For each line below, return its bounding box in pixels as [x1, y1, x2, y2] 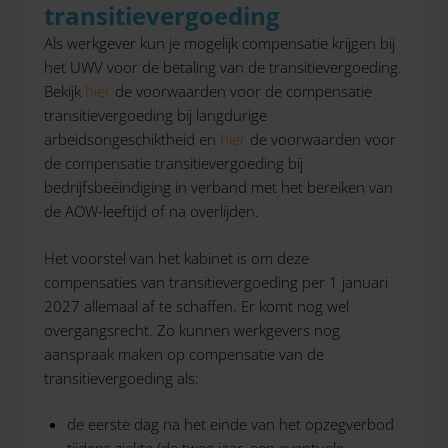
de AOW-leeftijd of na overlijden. [44, 201, 259, 221]
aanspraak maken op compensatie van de [44, 343, 324, 364]
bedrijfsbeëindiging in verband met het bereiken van [44, 177, 393, 197]
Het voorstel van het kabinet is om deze [44, 247, 309, 268]
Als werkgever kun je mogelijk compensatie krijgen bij [44, 33, 395, 53]
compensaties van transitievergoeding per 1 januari [44, 271, 388, 292]
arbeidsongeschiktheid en [44, 129, 220, 149]
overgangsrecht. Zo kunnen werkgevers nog [44, 319, 340, 340]
